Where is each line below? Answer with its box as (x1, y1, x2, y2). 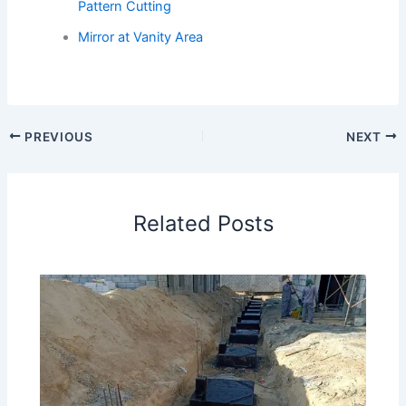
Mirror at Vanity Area (78, 28, 204, 45)
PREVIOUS (21, 129, 93, 144)
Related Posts (132, 209, 274, 237)
